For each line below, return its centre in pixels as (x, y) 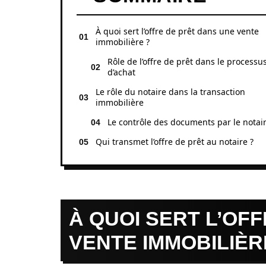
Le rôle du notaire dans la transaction (170, 92)
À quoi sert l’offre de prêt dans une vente (177, 31)
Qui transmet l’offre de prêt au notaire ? (175, 142)
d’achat (121, 72)
